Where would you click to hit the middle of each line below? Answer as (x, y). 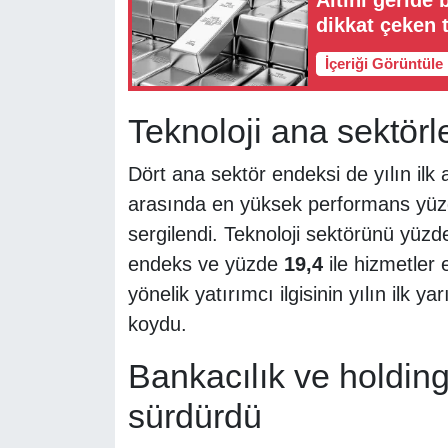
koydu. (157, 324)
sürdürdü (194, 416)
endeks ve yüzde (205, 264)
